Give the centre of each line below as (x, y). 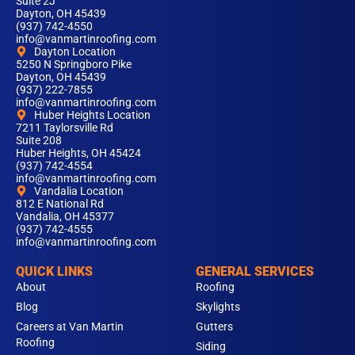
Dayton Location (74, 52)
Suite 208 (39, 141)
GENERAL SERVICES (254, 272)
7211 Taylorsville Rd (65, 128)
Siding (210, 347)
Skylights (218, 307)
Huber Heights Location (92, 115)
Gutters (214, 327)
